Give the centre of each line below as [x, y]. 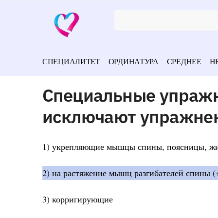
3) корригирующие [78, 199]
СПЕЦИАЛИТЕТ [71, 61]
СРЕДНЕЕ [184, 61]
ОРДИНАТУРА [133, 61]
